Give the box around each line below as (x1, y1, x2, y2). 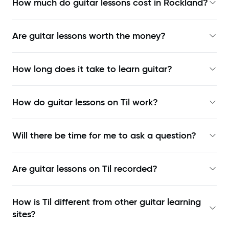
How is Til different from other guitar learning (12, 196, 201, 208)
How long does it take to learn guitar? (12, 63, 172, 75)
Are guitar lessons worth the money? (12, 30, 166, 42)
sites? (12, 209, 36, 220)
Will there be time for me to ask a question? (12, 130, 196, 142)
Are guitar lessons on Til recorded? (12, 163, 157, 175)
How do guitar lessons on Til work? (12, 97, 158, 108)
